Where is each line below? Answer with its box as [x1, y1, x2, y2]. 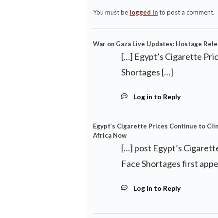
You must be [93, 8, 130, 17]
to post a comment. [158, 8, 215, 17]
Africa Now [93, 131, 127, 139]
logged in [129, 8, 158, 17]
